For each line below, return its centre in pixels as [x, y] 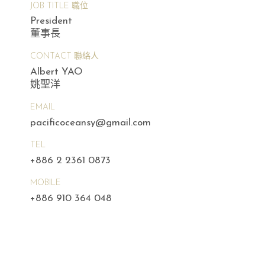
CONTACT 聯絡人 [64, 57]
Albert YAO [56, 72]
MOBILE [45, 183]
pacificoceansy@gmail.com [90, 122]
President [51, 21]
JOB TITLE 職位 [59, 6]
